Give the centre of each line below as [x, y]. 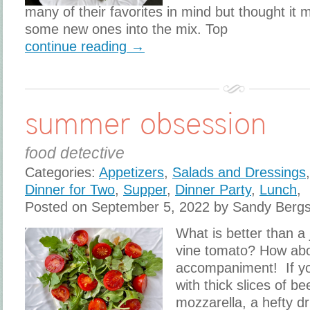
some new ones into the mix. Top [126, 29]
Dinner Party [213, 190]
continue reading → [85, 47]
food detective [75, 153]
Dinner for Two [70, 190]
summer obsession [146, 123]
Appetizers [131, 173]
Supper [145, 190]
